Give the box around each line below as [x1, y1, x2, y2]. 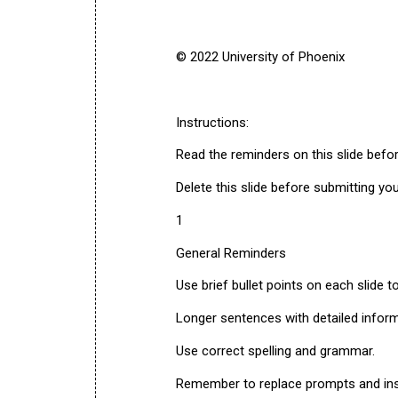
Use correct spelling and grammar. [176, 342, 375, 359]
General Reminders [176, 244, 286, 261]
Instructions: [176, 114, 249, 131]
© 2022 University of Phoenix [176, 49, 345, 65]
